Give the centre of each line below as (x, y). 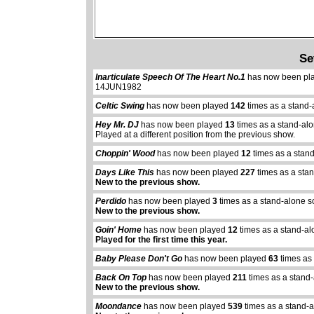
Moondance (119, 307)
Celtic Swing (120, 106)
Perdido (111, 202)
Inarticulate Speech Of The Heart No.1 (171, 77)
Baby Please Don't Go (139, 259)
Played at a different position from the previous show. (196, 135)
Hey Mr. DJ (117, 125)
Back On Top (121, 278)
